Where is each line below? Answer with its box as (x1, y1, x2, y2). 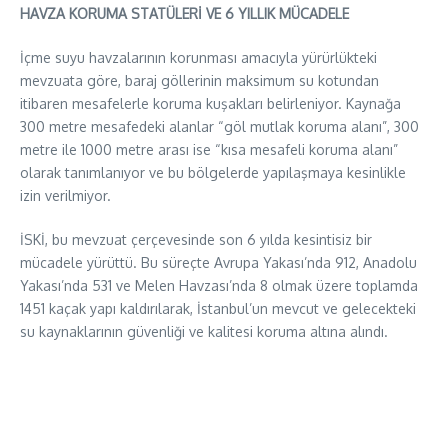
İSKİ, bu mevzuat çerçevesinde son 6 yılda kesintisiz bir (20, 230, 372, 248)
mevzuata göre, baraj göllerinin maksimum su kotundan (20, 71, 379, 89)
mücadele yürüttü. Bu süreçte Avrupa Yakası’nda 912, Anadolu (20, 253, 417, 271)
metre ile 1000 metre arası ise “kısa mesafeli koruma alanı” (20, 140, 398, 158)
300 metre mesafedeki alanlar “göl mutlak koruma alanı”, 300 (20, 117, 419, 135)
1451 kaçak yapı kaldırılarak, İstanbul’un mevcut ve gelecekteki (20, 299, 416, 317)
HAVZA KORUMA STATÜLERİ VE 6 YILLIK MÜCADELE (20, 4, 349, 22)
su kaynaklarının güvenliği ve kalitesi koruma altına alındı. (20, 322, 388, 340)
